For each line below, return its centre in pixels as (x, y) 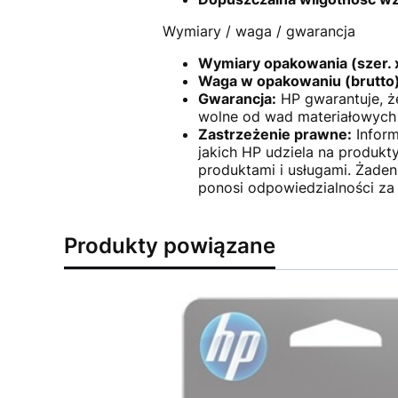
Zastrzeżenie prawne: (275, 134)
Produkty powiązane (170, 245)
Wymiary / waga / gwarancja (259, 31)
